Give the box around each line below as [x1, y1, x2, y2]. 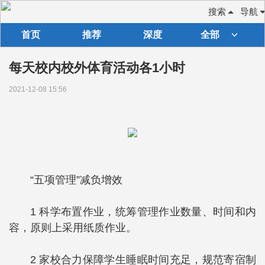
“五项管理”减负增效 [30, 174, 122, 186]
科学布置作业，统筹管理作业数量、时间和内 [39, 206, 257, 218]
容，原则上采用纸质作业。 [9, 222, 137, 234]
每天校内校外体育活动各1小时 [9, 60, 185, 75]
